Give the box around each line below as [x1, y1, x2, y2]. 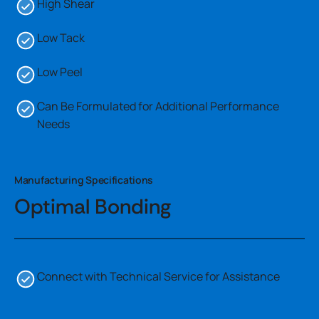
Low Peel [37, 64, 83, 80]
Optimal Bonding [14, 193, 171, 220]
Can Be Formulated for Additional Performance [37, 98, 279, 114]
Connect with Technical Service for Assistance [37, 268, 280, 284]
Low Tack [37, 30, 85, 46]
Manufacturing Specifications [14, 173, 154, 187]
